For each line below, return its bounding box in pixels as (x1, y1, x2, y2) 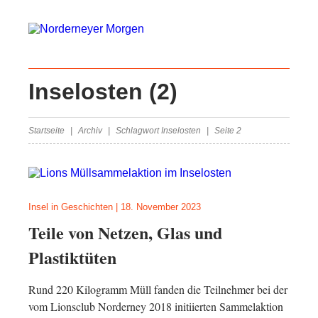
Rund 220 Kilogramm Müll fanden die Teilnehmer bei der (28, 282, 287, 297)
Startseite (28, 126, 65, 136)
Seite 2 (214, 126, 241, 136)
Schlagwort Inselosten (116, 126, 201, 136)
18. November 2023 (121, 202, 201, 212)
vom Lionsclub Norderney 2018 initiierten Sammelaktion (28, 299, 283, 314)
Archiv (78, 126, 102, 136)
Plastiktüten (28, 245, 116, 270)
